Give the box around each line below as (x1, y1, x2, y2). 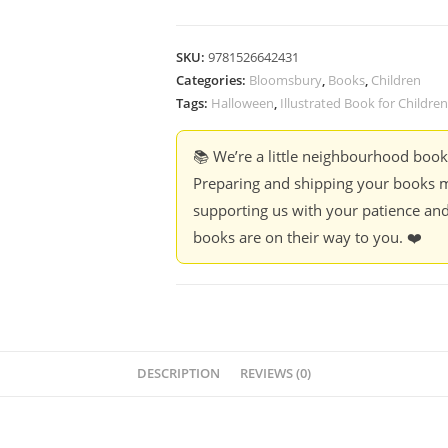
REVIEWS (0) (240, 365, 311, 382)
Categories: (176, 71, 249, 89)
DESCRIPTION (137, 365, 220, 382)
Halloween (211, 94, 274, 112)
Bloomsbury (249, 71, 322, 89)
